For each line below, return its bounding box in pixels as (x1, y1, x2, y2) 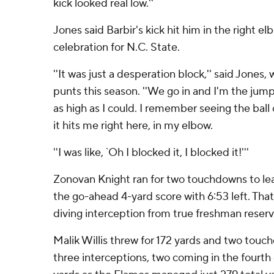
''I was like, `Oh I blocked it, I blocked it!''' (53, 146, 249, 160)
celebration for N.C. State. (53, 40, 180, 54)
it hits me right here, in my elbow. (53, 119, 213, 133)
